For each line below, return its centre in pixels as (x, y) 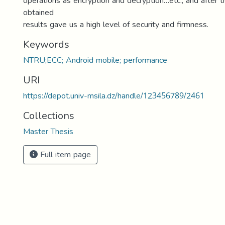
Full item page (64, 154)
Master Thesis (48, 131)
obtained (38, 12)
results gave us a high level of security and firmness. (116, 24)
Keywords (46, 44)
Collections (49, 116)
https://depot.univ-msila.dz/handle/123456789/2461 (114, 96)
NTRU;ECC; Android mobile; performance (95, 60)
